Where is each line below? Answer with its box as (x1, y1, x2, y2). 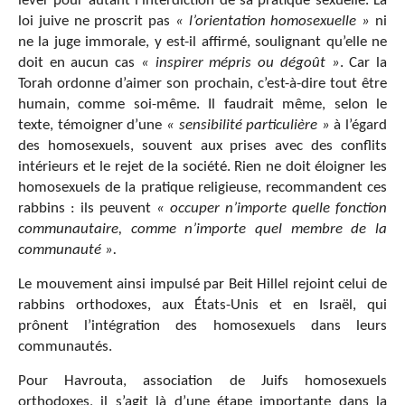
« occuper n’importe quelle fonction (156, 200, 387, 216)
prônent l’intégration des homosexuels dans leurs (18, 317, 387, 334)
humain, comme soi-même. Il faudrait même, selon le (18, 96, 387, 112)
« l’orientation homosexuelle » (174, 13, 371, 29)
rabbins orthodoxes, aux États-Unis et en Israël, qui (18, 297, 387, 313)
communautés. (18, 338, 112, 354)
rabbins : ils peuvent (18, 200, 156, 216)
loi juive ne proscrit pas (18, 13, 175, 29)
